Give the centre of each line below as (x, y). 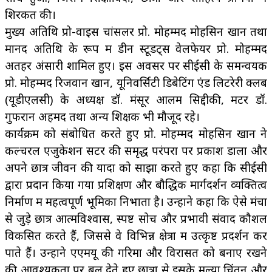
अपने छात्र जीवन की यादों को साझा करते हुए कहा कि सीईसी (136, 167)
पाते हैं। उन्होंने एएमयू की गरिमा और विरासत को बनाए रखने (136, 252)
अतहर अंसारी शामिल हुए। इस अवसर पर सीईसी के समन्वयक (136, 65)
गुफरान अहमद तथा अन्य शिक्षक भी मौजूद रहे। (102, 116)
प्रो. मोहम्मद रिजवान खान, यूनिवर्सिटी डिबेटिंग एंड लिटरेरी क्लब (136, 82)
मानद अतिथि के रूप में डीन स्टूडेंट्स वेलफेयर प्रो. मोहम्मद (136, 48)
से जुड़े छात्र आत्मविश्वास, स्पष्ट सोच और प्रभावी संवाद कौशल (136, 218)
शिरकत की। (30, 14)
